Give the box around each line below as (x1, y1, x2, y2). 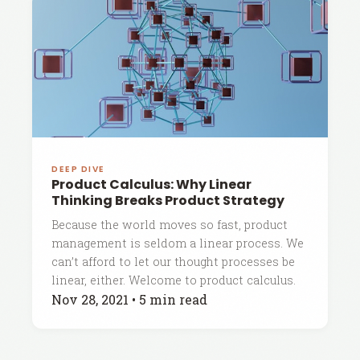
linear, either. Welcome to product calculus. (51, 272, 296, 288)
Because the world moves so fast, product (51, 217, 288, 232)
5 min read (139, 291, 207, 308)
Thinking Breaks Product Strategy (51, 191, 284, 210)
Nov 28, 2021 (51, 291, 129, 308)
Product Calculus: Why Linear (51, 175, 252, 194)
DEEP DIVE (51, 163, 106, 175)
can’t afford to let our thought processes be (51, 254, 295, 269)
